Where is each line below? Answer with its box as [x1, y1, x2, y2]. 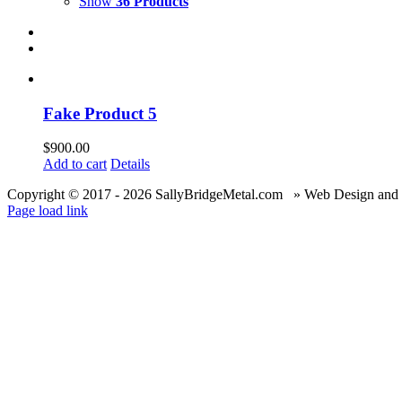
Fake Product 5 [43, 103, 157, 123]
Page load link [7, 203, 88, 219]
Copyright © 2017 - [7, 187, 123, 203]
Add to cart [43, 156, 107, 172]
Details [110, 156, 150, 172]
